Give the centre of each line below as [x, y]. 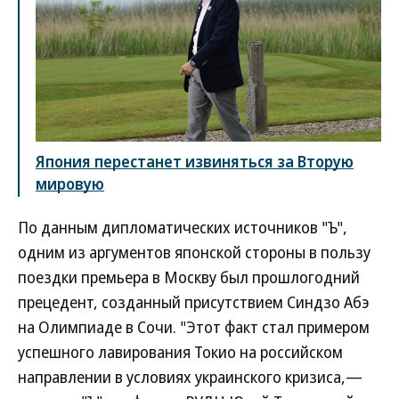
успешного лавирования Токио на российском [180, 352]
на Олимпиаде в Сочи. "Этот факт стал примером [194, 327]
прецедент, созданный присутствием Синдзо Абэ [193, 302]
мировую [70, 184]
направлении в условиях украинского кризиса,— [190, 377]
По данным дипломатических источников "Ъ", [183, 228]
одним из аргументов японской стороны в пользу [194, 252]
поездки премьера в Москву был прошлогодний [189, 277]
